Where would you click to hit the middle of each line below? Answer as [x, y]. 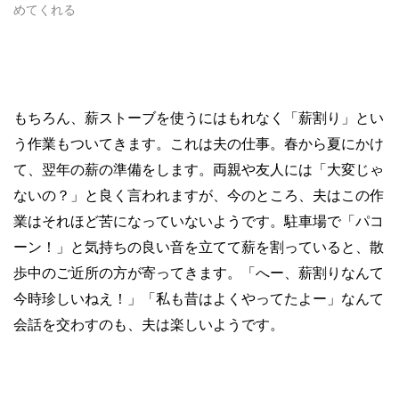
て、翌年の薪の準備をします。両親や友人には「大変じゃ [199, 170]
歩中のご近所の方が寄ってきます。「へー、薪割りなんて [199, 273]
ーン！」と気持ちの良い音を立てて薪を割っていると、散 [199, 248]
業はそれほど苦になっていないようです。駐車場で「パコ [199, 222]
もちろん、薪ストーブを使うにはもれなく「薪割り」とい [199, 118]
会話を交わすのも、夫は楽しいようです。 [149, 325]
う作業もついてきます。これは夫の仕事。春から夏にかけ [199, 144]
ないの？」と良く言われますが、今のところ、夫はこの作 [199, 196]
